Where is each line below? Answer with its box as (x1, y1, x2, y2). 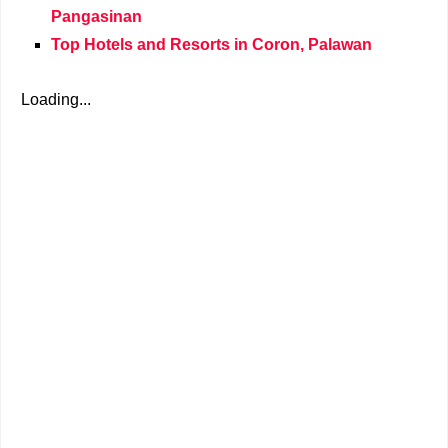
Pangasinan (51, 8, 142, 25)
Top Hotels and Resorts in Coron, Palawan (51, 36, 372, 53)
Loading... (21, 91, 91, 108)
